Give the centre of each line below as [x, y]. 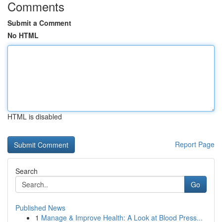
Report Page [195, 144]
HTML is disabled [35, 116]
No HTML [23, 35]
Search [27, 171]
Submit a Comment [39, 23]
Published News [40, 208]
